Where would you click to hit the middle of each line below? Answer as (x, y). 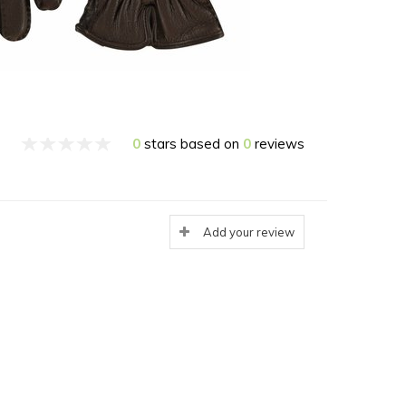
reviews (278, 144)
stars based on (192, 144)
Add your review (249, 232)
